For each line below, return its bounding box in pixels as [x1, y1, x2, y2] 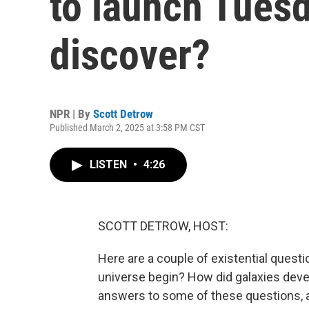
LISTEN [90, 158, 130, 171]
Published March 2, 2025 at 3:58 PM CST [50, 122, 205, 133]
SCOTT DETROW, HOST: [98, 219, 228, 233]
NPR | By [50, 107, 93, 121]
